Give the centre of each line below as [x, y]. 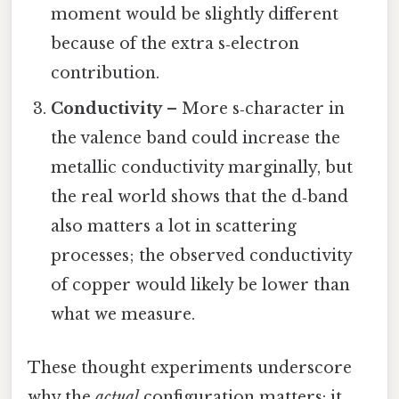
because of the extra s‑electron [175, 44]
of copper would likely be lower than [201, 285]
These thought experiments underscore [190, 367]
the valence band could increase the [196, 138]
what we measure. [123, 315]
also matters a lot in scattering [174, 227]
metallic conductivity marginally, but [202, 168]
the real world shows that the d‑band [200, 197]
